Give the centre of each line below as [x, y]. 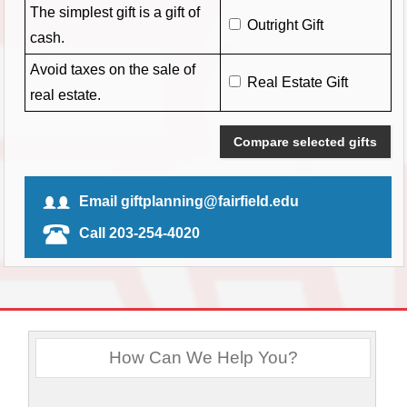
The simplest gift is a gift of [114, 12]
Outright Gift [285, 25]
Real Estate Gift [297, 82]
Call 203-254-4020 [139, 233]
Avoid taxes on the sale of [112, 69]
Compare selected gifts [305, 141]
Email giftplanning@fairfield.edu [189, 201]
